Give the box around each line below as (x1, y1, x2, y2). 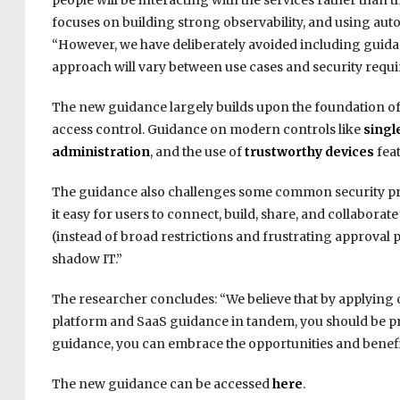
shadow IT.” (51, 251, 122, 268)
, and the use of (149, 144, 245, 161)
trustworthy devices (244, 144, 374, 161)
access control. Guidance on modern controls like (51, 121, 363, 138)
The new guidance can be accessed (51, 376, 272, 393)
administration (51, 144, 150, 161)
